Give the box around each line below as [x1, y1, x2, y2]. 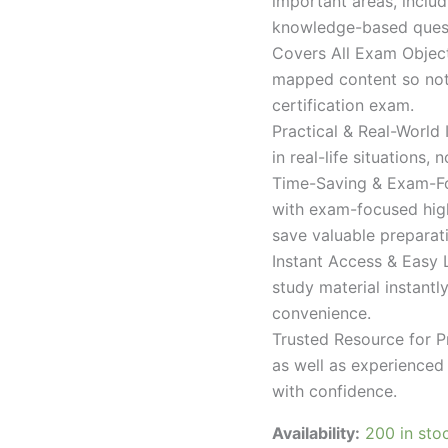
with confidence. [272, 380, 397, 401]
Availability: [272, 422, 360, 443]
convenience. [272, 302, 371, 323]
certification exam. [272, 94, 414, 115]
